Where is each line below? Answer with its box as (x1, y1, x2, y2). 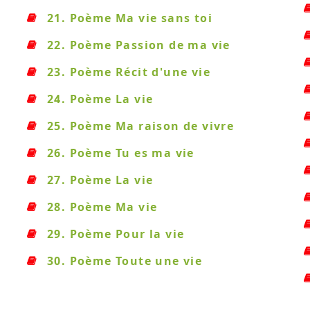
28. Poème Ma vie (47, 199, 158, 215)
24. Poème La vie (47, 91, 154, 107)
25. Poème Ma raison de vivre (47, 118, 235, 134)
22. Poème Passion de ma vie (47, 37, 230, 53)
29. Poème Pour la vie (47, 226, 185, 241)
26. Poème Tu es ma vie (47, 145, 194, 161)
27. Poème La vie (47, 172, 154, 188)
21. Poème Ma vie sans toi (47, 10, 212, 26)
